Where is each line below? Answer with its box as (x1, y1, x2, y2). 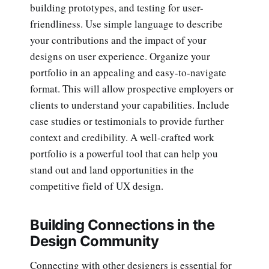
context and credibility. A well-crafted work (30, 130, 214, 144)
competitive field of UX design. (30, 178, 167, 193)
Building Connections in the (30, 216, 215, 234)
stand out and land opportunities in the (30, 162, 194, 177)
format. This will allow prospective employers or (30, 81, 234, 95)
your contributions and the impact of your (30, 32, 207, 47)
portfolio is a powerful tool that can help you (30, 146, 218, 160)
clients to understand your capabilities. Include (30, 97, 229, 112)
